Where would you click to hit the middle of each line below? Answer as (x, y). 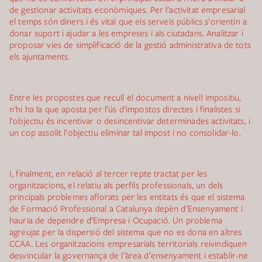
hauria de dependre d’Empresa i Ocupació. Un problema (116, 220)
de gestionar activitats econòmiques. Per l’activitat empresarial (127, 9)
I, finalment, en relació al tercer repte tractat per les (108, 173)
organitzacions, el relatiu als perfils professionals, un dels (116, 185)
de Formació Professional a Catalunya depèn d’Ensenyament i (126, 208)
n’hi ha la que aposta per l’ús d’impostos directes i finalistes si (125, 109)
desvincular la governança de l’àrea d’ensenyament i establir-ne (129, 255)
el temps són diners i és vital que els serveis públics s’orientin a (128, 21)
